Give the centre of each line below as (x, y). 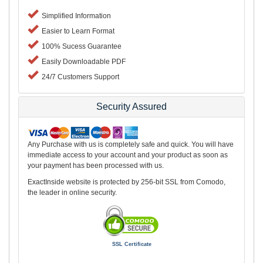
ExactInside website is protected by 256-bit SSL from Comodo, (127, 182)
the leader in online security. (72, 193)
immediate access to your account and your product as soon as (128, 155)
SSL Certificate (131, 245)
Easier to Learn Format (76, 31)
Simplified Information (75, 16)
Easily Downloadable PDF (82, 62)
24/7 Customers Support (79, 77)
